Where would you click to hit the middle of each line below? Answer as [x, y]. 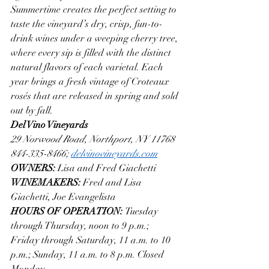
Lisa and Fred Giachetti [107, 168]
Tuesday [143, 211]
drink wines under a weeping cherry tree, [95, 38]
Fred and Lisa [113, 182]
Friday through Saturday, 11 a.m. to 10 [92, 240]
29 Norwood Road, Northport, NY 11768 [93, 139]
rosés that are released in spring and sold [96, 96]
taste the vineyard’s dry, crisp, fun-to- [87, 24]
